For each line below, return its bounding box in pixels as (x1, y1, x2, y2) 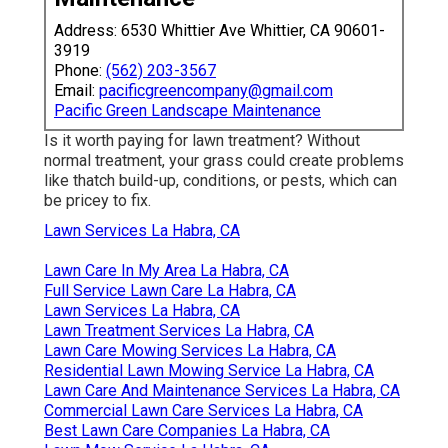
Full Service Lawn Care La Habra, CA (44, 281, 296, 301)
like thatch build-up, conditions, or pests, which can (44, 171, 397, 191)
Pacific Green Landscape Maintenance (54, 101, 321, 121)
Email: (54, 81, 99, 101)
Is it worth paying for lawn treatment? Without (44, 131, 360, 151)
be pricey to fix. (44, 191, 151, 211)
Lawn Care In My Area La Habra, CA (44, 261, 289, 281)
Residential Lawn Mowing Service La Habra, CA (44, 361, 374, 381)
